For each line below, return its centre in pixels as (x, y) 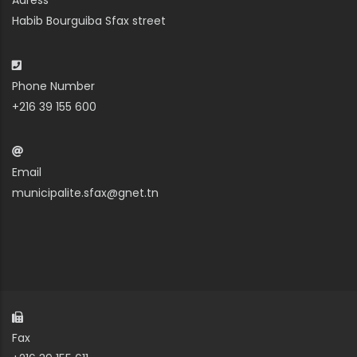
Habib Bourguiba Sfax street (89, 21)
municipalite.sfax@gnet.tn (85, 193)
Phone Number (53, 86)
